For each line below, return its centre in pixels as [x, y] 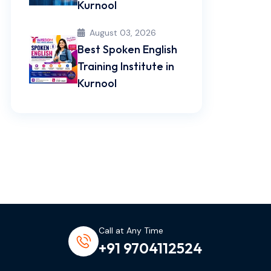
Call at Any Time [131, 230]
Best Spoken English [127, 49]
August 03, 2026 [123, 33]
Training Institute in [126, 66]
